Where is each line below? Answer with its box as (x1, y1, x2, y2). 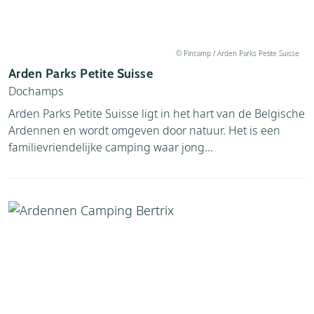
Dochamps (8, 83, 64, 99)
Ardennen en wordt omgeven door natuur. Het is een (8, 122, 280, 138)
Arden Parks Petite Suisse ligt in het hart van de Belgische (8, 105, 305, 121)
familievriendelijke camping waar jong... (8, 139, 213, 155)
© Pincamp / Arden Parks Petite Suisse (175, 47, 299, 57)
